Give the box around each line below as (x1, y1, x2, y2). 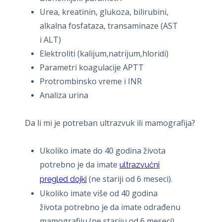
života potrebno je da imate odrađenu (40, 201, 180, 213)
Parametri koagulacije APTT (40, 61, 144, 73)
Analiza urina (40, 89, 88, 101)
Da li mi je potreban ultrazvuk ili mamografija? (25, 117, 195, 128)
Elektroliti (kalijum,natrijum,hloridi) (40, 48, 168, 59)
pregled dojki (40, 174, 87, 184)
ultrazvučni (119, 160, 160, 169)
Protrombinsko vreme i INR (40, 75, 142, 87)
